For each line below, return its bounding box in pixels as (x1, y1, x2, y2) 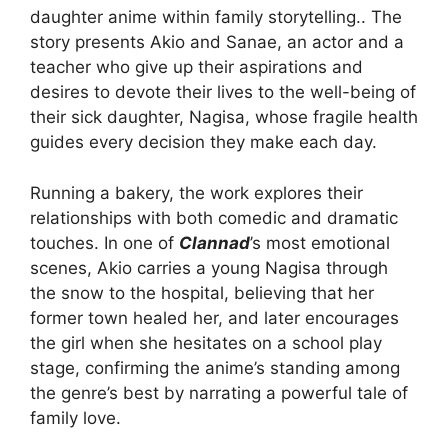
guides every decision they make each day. (30, 132, 377, 153)
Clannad (179, 232, 250, 253)
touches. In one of (30, 232, 179, 253)
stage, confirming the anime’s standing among (30, 357, 400, 378)
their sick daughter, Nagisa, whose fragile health (30, 107, 418, 128)
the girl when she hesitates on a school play (30, 332, 382, 353)
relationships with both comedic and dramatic (30, 207, 398, 228)
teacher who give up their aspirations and (30, 57, 363, 78)
